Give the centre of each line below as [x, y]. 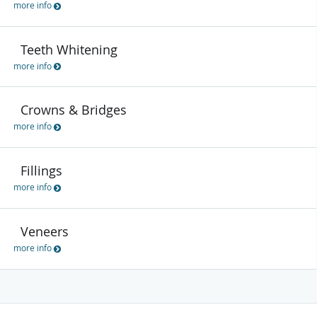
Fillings [41, 171]
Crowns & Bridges [74, 110]
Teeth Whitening [69, 49]
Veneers [45, 232]
